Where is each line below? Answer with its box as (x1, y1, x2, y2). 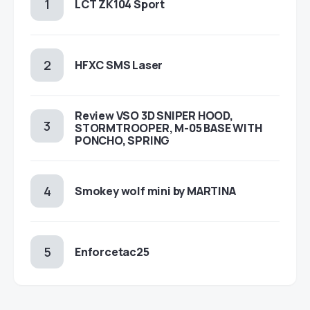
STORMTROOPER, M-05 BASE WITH (75, 120, 262, 136)
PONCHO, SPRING (75, 133, 170, 148)
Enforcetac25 (75, 244, 149, 259)
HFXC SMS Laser (75, 57, 163, 73)
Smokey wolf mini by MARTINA (75, 183, 236, 199)
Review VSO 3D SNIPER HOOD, (75, 108, 233, 123)
